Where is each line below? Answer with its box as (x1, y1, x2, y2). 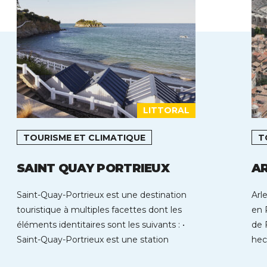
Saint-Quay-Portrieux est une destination (17, 189, 187, 200)
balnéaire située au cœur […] (17, 249, 133, 260)
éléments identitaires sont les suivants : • (17, 219, 185, 230)
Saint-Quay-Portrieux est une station (17, 234, 169, 245)
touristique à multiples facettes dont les (17, 204, 182, 215)
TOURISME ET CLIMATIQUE (23, 132, 145, 143)
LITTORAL (143, 104, 190, 116)
